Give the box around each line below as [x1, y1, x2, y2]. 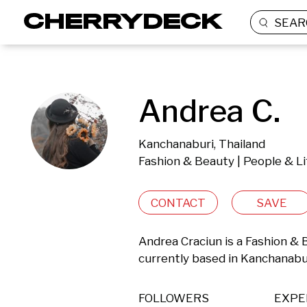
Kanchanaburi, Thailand [138, 137, 265, 151]
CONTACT [151, 195, 206, 210]
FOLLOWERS [138, 291, 209, 305]
